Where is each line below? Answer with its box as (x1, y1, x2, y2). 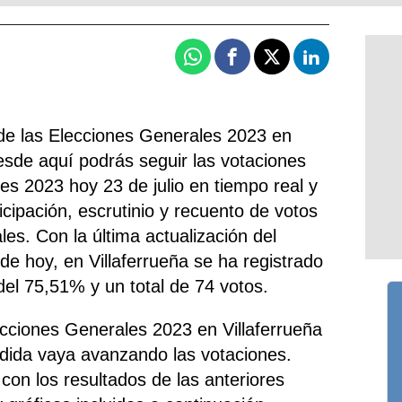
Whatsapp (191, 55, 265, 73)
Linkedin (310, 55, 376, 73)
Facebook (231, 55, 301, 73)
